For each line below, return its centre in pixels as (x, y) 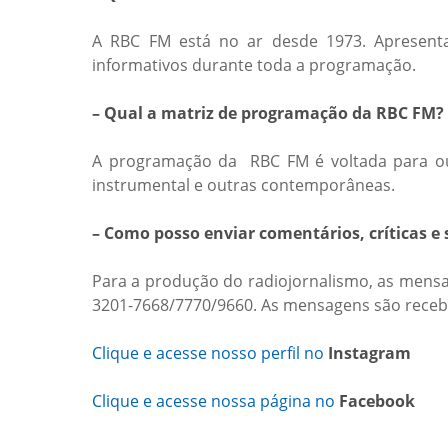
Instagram (369, 353)
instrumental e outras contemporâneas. (243, 185)
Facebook (377, 401)
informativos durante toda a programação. (254, 65)
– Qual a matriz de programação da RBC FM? (268, 113)
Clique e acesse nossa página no (215, 401)
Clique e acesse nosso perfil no (210, 353)
